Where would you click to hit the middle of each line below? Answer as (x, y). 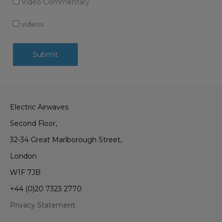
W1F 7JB (25, 172)
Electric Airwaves (39, 107)
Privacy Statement (43, 205)
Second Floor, (33, 123)
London (23, 156)
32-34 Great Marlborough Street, (66, 139)
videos (31, 25)
